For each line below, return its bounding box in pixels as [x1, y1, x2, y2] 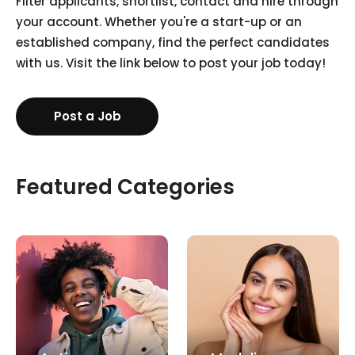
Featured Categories [16, 172, 235, 201]
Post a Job [53, 107, 121, 124]
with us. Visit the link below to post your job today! [16, 54, 326, 71]
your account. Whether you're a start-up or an [16, 13, 302, 30]
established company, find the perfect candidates [16, 33, 330, 51]
